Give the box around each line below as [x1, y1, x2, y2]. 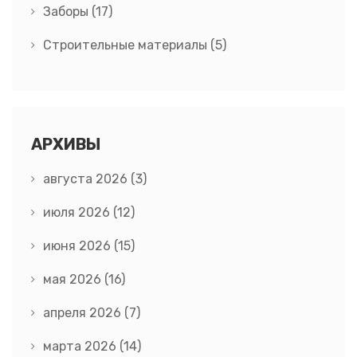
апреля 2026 [43, 305, 124, 321]
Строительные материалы [43, 37, 210, 53]
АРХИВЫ [31, 135, 100, 155]
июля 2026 [43, 205, 113, 221]
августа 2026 [43, 171, 131, 187]
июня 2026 [43, 238, 114, 254]
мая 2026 [43, 272, 104, 288]
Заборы [43, 4, 92, 20]
